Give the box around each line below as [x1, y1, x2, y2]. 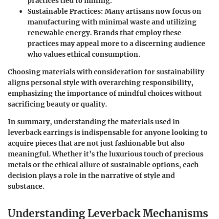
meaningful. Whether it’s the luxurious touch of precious [8, 149, 203, 158]
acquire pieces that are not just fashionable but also [8, 138, 185, 148]
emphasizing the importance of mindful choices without [8, 88, 202, 98]
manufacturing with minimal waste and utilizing [27, 17, 197, 26]
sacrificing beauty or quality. [8, 99, 107, 109]
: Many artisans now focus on [101, 6, 201, 16]
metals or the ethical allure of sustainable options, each [8, 160, 198, 169]
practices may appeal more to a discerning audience [27, 39, 205, 48]
